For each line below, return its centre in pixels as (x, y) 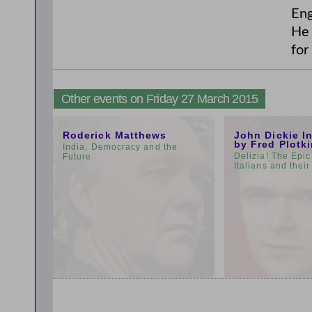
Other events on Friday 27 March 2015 (160, 99)
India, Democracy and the (120, 147)
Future (77, 157)
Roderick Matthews (115, 135)
